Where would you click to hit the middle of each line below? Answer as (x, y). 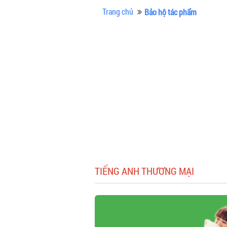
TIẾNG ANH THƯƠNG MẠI (144, 171)
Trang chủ (118, 11)
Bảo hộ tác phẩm (171, 12)
